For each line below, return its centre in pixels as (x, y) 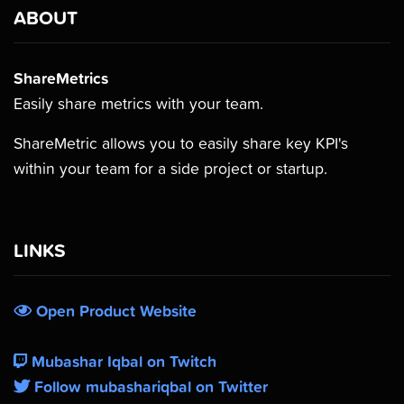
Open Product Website (114, 311)
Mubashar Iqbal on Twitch (122, 362)
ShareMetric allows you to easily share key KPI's (181, 143)
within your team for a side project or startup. (170, 169)
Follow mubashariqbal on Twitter (149, 387)
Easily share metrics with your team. (138, 104)
